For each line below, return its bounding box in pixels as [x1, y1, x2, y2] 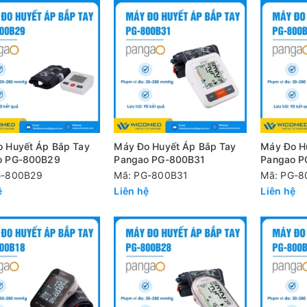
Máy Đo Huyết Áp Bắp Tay [114, 140, 236, 152]
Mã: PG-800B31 [114, 169, 188, 181]
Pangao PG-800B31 [114, 153, 206, 165]
